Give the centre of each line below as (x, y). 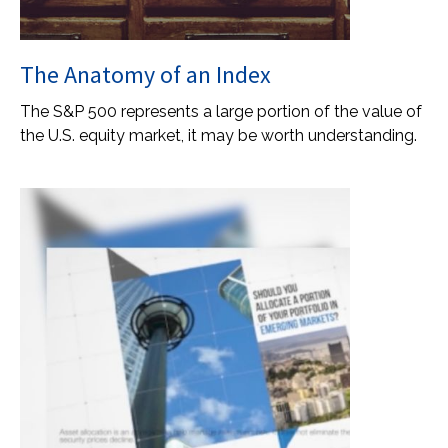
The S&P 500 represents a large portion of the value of (221, 111)
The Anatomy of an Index (145, 74)
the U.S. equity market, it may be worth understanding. (218, 135)
